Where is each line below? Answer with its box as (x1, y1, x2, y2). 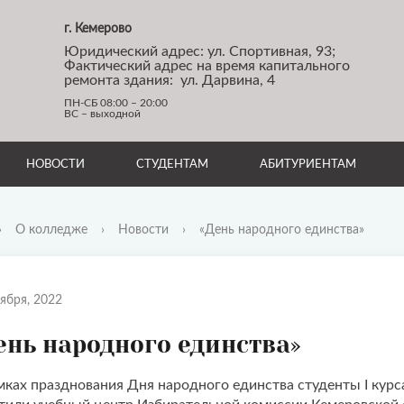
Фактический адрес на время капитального (64, 59, 350, 73)
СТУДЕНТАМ (136, 158, 208, 170)
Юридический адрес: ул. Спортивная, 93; (64, 44, 339, 59)
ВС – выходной (64, 108, 141, 119)
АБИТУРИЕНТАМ (260, 158, 356, 170)
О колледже (15, 224, 87, 236)
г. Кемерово (64, 23, 132, 35)
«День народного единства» (199, 224, 364, 236)
